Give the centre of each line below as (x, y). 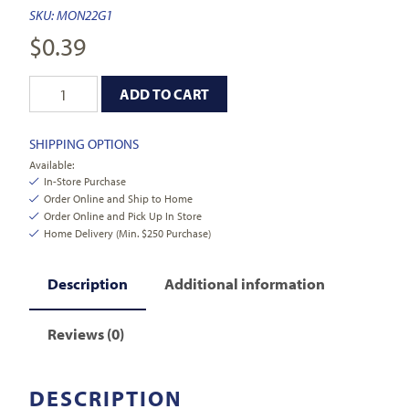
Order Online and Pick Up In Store (123, 216)
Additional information (245, 284)
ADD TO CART (165, 94)
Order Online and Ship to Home (119, 199)
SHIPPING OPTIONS (84, 144)
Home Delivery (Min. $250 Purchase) (128, 234)
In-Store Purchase (85, 182)
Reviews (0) (86, 333)
